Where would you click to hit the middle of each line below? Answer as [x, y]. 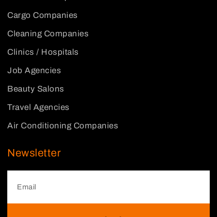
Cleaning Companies [48, 34]
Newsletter [34, 153]
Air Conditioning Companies [63, 126]
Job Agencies [34, 70]
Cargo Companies [43, 15]
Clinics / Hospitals [43, 52]
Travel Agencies [39, 107]
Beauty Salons [36, 89]
